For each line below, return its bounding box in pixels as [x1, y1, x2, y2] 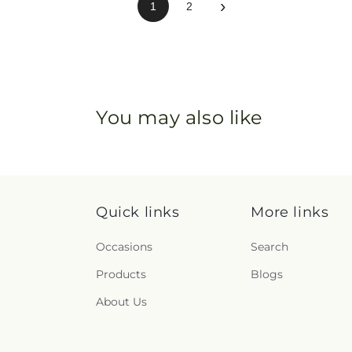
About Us [96, 295, 147, 309]
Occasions [96, 240, 152, 254]
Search [251, 240, 289, 254]
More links [251, 203, 329, 221]
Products [96, 267, 146, 281]
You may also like [96, 105, 263, 129]
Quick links [96, 203, 180, 221]
